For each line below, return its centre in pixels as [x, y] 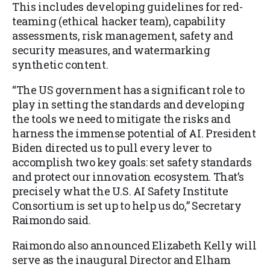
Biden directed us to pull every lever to [112, 148]
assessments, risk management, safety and [123, 36]
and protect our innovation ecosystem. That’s [128, 177]
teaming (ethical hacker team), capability [119, 21]
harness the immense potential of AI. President [134, 133]
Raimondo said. [52, 220]
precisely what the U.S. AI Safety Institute [120, 191]
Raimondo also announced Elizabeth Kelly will [134, 246]
